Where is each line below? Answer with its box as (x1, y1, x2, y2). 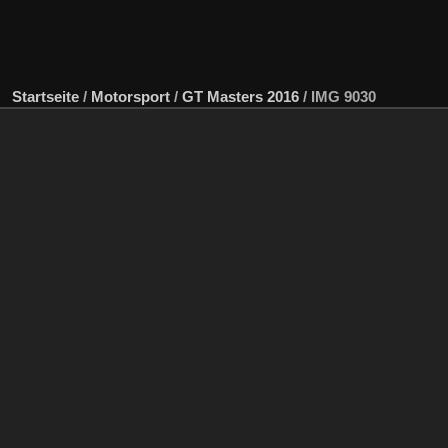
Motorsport (91, 87, 170, 105)
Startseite (12, 87, 79, 105)
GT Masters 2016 (182, 87, 299, 105)
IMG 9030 (311, 87, 376, 105)
